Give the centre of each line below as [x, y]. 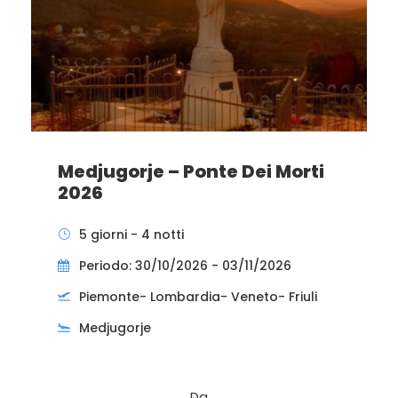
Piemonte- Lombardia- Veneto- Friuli [198, 296]
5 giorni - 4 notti [131, 234]
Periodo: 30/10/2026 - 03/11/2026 [185, 265]
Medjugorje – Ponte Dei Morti [191, 171]
